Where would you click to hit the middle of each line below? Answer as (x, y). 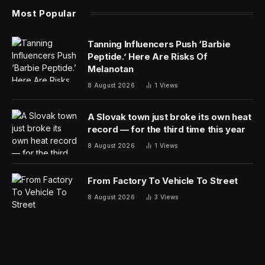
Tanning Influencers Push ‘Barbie (159, 44)
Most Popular (44, 13)
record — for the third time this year (167, 129)
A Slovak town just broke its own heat (169, 117)
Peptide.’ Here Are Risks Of (148, 56)
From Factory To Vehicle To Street (163, 180)
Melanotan (111, 69)
